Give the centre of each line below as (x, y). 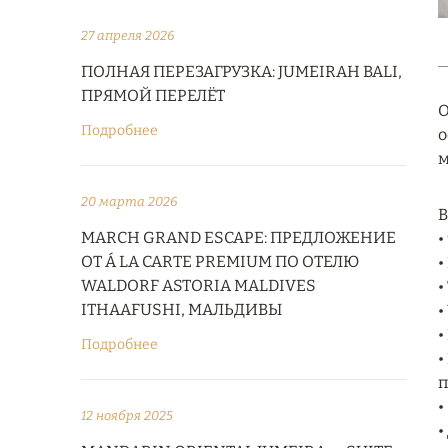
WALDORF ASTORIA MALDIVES (198, 285)
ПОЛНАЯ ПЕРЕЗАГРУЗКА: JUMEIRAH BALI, (241, 71)
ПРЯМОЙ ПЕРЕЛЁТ (153, 95)
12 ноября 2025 (127, 415)
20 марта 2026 (129, 201)
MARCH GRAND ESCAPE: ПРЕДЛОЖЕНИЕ (238, 237)
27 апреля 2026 (128, 35)
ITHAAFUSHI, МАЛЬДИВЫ (181, 309)
